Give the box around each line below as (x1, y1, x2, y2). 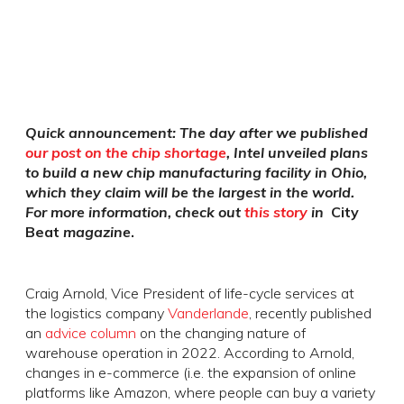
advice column (45, 323, 136, 342)
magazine (60, 222, 131, 241)
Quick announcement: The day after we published (25, 123, 368, 142)
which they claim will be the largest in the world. (25, 182, 354, 201)
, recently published (249, 303, 372, 322)
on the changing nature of (136, 323, 306, 342)
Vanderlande (168, 303, 249, 322)
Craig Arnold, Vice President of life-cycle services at (25, 283, 354, 302)
